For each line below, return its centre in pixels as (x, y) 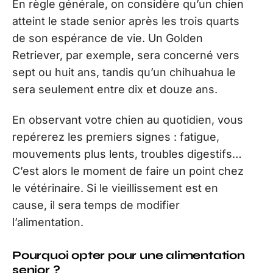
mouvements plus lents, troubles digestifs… (127, 154)
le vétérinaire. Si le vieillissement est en (115, 188)
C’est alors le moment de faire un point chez (128, 171)
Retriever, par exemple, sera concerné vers (126, 55)
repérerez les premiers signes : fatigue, (116, 137)
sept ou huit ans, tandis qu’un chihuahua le (124, 72)
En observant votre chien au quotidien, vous (128, 120)
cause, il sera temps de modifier (96, 205)
